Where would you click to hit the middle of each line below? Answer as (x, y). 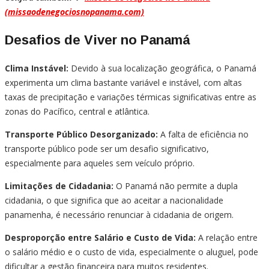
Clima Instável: (37, 68)
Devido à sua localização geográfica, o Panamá (162, 68)
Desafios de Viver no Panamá (98, 40)
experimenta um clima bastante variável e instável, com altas (123, 83)
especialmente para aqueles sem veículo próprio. (100, 163)
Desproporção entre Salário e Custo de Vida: (100, 238)
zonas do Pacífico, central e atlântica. (77, 112)
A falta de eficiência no (203, 134)
